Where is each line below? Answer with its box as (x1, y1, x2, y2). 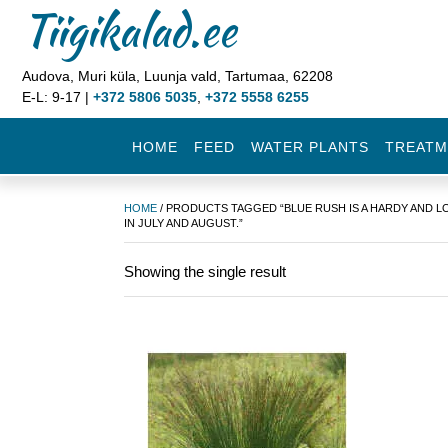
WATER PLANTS (251, 139, 369, 155)
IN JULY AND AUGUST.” (124, 217, 243, 229)
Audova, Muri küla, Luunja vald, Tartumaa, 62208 (22, 68, 333, 84)
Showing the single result (124, 263, 286, 280)
